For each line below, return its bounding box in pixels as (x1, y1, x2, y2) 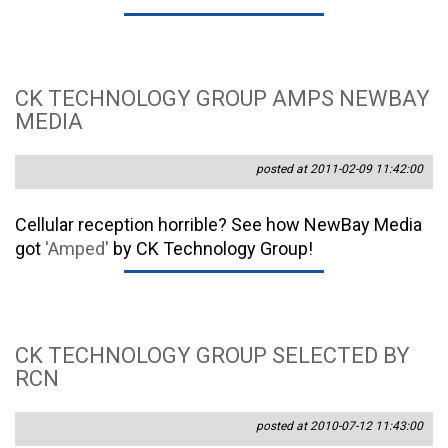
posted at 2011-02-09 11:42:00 (256, 162, 423, 177)
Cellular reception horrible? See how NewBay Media (15, 214, 422, 236)
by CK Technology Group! (109, 238, 313, 260)
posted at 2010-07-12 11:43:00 (256, 419, 423, 434)
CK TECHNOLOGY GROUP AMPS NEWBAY (15, 86, 430, 112)
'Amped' (45, 238, 109, 260)
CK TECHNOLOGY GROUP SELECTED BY (15, 343, 410, 369)
